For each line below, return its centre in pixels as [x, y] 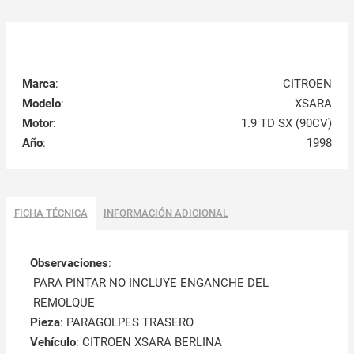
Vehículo [53, 342]
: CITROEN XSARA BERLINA [149, 342]
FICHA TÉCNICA [51, 213]
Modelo [41, 103]
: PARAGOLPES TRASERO [126, 322]
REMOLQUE [64, 302]
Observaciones [69, 263]
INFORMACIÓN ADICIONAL [166, 213]
